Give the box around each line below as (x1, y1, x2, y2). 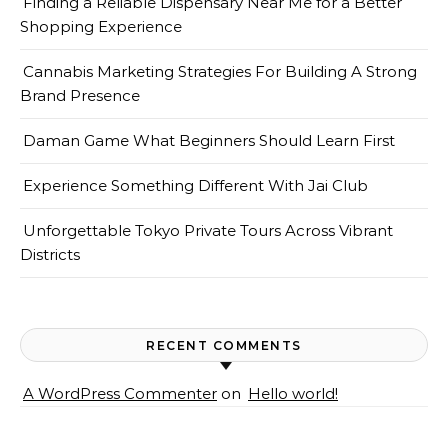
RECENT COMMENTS (146, 338, 302, 353)
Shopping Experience (20, 17, 182, 36)
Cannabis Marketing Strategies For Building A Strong (23, 62, 417, 81)
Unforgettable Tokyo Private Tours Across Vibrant (23, 221, 393, 240)
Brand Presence (20, 86, 140, 105)
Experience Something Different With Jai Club (23, 176, 368, 195)
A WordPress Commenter (23, 384, 217, 403)
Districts (20, 245, 80, 264)
